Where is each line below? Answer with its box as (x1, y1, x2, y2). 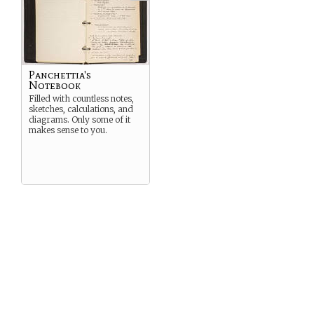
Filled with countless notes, (29, 93, 134, 104)
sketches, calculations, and (29, 104, 133, 114)
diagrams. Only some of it (29, 114, 130, 125)
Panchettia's (29, 68, 91, 81)
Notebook (29, 78, 81, 92)
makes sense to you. (29, 125, 107, 135)
